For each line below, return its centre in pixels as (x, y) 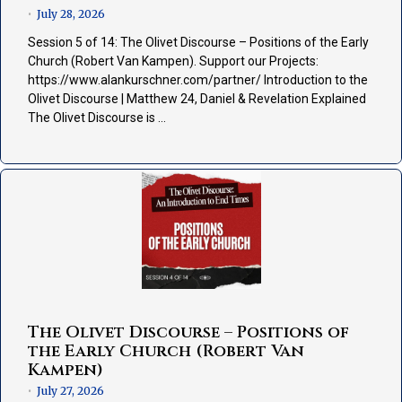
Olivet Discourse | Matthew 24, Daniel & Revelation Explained (197, 99)
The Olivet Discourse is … (97, 118)
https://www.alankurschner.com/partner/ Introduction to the (198, 80)
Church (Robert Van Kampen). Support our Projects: (173, 61)
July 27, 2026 (70, 391)
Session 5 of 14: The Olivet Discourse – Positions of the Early (198, 43)
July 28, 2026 (71, 14)
